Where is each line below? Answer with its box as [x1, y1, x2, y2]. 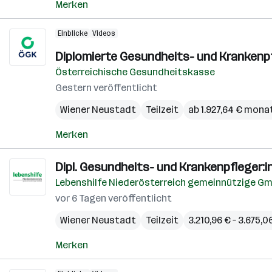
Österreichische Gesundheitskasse [55, 66, 215, 78]
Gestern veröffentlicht [55, 82, 157, 93]
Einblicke [58, 29, 87, 38]
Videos [92, 29, 115, 38]
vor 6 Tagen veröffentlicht [55, 192, 172, 204]
